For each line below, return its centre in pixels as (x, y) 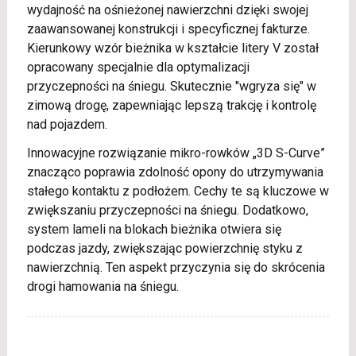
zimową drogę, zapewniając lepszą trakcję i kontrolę (171, 106)
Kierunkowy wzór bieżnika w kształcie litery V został (172, 48)
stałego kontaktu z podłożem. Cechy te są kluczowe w (178, 192)
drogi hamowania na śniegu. (103, 287)
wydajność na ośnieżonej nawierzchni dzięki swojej (167, 10)
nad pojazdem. (67, 125)
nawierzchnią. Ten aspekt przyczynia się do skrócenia (176, 268)
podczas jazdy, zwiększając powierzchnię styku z (164, 249)
